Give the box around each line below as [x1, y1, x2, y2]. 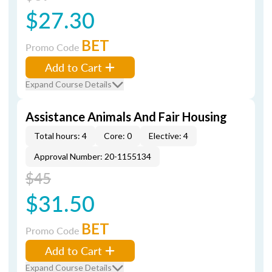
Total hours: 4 [34, 131, 87, 141]
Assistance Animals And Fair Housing [25, 109, 227, 124]
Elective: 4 [149, 131, 188, 141]
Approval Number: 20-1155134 [34, 151, 151, 161]
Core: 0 [104, 131, 132, 141]
